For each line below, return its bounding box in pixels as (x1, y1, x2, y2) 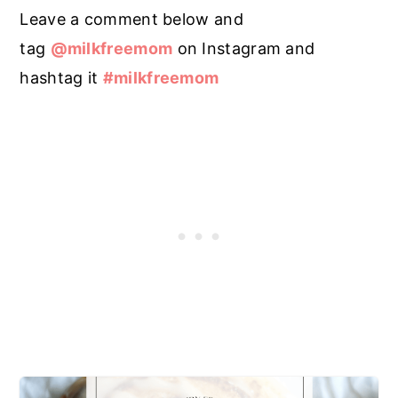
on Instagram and (172, 38, 315, 58)
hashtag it (20, 68, 103, 87)
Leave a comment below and (20, 9, 243, 28)
